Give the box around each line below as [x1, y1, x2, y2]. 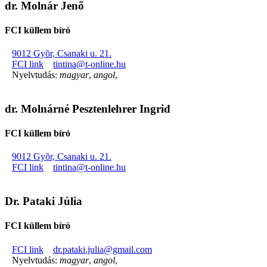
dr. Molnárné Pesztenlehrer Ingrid [5, 102, 170, 115]
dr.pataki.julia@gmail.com [53, 244, 152, 254]
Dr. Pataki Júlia [5, 195, 82, 208]
